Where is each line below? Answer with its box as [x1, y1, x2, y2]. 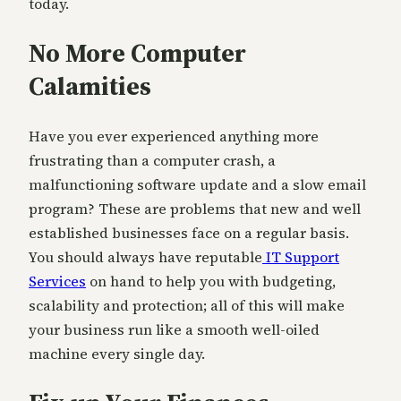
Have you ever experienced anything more [29, 125, 319, 146]
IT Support [266, 246, 339, 267]
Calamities [29, 69, 151, 104]
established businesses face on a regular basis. [29, 222, 349, 243]
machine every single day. [29, 343, 205, 363]
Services [29, 270, 86, 291]
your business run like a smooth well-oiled [29, 319, 320, 339]
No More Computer [29, 36, 246, 71]
